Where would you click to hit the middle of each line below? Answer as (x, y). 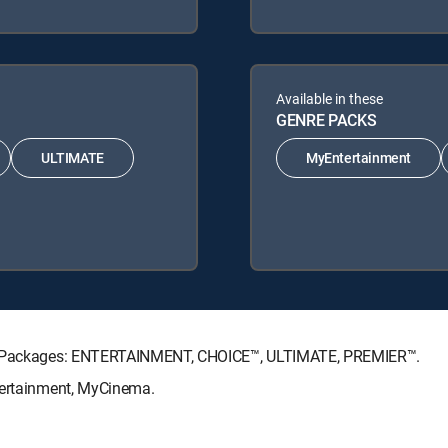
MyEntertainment (358, 158)
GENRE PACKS (326, 119)
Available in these (329, 98)
